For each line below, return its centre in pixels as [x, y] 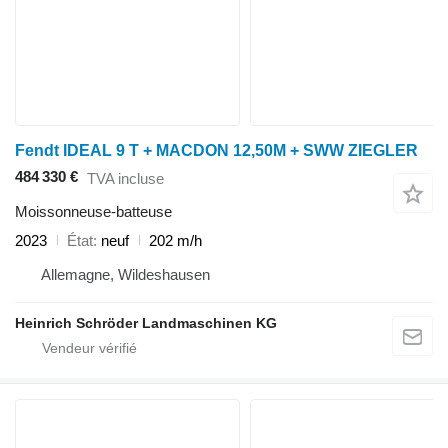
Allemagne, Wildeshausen [125, 274]
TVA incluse [125, 179]
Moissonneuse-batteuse [93, 211]
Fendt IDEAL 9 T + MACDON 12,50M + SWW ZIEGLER [216, 151]
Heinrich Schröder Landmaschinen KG [146, 322]
